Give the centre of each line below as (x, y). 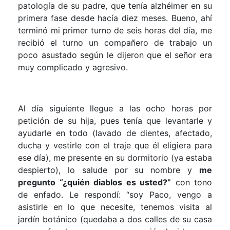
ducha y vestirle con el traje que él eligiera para (115, 145)
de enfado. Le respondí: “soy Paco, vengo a (115, 194)
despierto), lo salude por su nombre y (109, 170)
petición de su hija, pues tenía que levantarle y (115, 120)
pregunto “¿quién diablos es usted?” (94, 182)
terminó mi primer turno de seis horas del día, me (115, 30)
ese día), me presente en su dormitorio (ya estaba (115, 157)
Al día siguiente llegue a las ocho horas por (115, 108)
